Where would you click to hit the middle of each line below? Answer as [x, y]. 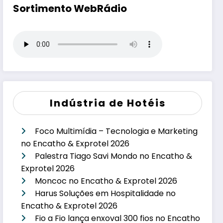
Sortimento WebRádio [70, 8]
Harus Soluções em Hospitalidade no [106, 193]
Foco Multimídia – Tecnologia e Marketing [116, 131]
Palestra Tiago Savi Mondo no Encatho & [114, 156]
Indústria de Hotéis [108, 103]
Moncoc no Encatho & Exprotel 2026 [106, 181]
